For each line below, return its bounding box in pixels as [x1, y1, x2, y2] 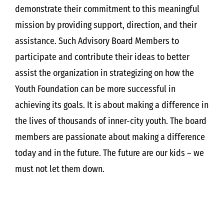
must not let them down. [14, 163, 104, 174]
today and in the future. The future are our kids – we [14, 147, 204, 158]
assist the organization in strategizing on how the [14, 67, 194, 78]
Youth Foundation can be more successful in [14, 83, 175, 94]
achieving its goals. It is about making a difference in [14, 99, 208, 110]
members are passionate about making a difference [14, 131, 205, 142]
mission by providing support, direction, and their [14, 19, 197, 30]
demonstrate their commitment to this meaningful [14, 3, 199, 14]
